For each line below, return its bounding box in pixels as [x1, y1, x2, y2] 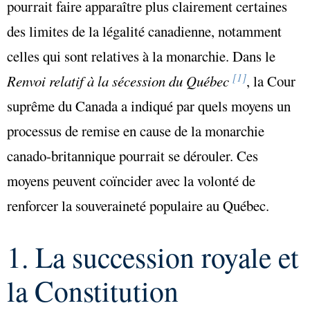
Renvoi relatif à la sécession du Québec [7, 71, 232, 91]
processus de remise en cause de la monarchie [7, 121, 264, 141]
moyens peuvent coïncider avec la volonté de [7, 171, 255, 191]
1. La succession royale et [7, 237, 299, 277]
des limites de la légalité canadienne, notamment [7, 21, 282, 42]
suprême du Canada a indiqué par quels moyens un [7, 96, 291, 116]
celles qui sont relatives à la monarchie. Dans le [7, 46, 275, 66]
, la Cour [246, 71, 295, 91]
